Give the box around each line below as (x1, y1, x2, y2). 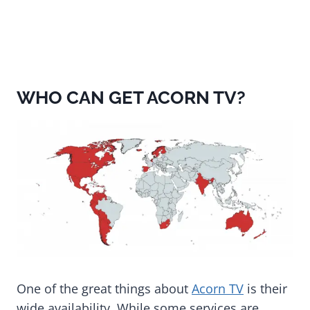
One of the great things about (17, 280, 192, 298)
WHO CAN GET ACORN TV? (17, 87, 246, 109)
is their (244, 280, 287, 298)
